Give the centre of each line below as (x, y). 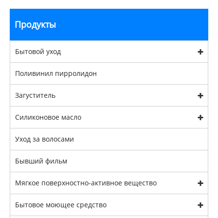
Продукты (35, 24)
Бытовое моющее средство (61, 204)
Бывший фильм (41, 161)
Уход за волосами (45, 139)
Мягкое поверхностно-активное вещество (86, 182)
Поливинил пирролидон (56, 73)
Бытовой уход (38, 51)
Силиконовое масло (48, 117)
